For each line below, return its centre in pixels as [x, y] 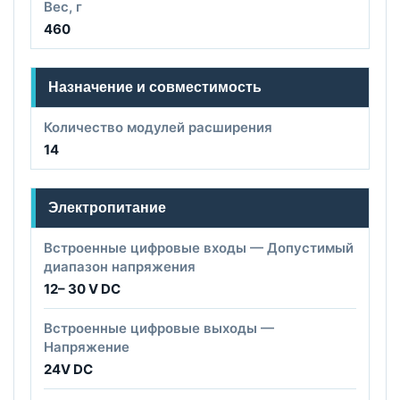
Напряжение [87, 347]
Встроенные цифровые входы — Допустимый [199, 248]
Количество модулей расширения [158, 128]
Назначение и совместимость [155, 87]
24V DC [68, 370]
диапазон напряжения [120, 267]
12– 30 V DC [82, 289]
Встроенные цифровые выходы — [159, 329]
